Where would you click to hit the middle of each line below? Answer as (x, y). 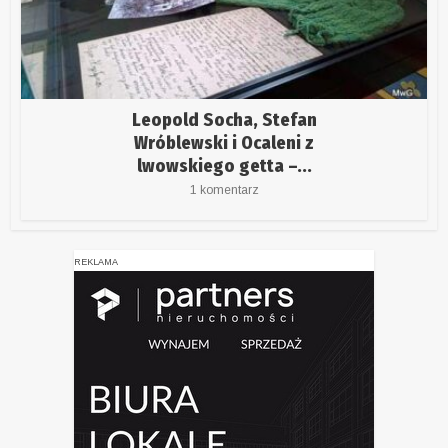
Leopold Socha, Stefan (224, 120)
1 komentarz (224, 190)
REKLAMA (96, 262)
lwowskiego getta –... (224, 166)
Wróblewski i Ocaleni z (224, 143)
